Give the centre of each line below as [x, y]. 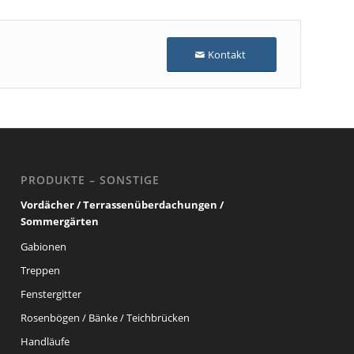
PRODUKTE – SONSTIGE [90, 179]
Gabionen [44, 246]
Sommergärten [60, 221]
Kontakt [226, 55]
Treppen [41, 270]
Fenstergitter [51, 294]
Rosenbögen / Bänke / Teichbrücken [105, 317]
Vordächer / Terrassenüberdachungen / [122, 204]
